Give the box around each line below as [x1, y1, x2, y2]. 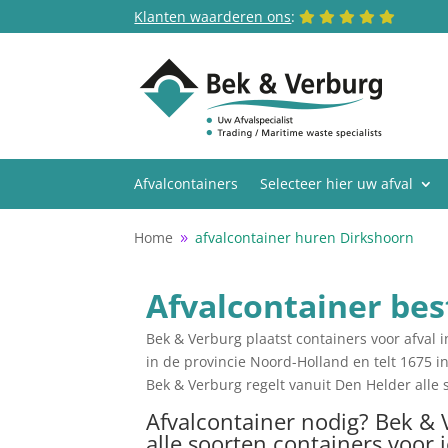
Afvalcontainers [134, 174, 239, 193]
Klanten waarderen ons [134, 7, 292, 26]
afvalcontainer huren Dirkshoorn [195, 228, 415, 247]
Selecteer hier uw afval [260, 174, 414, 193]
